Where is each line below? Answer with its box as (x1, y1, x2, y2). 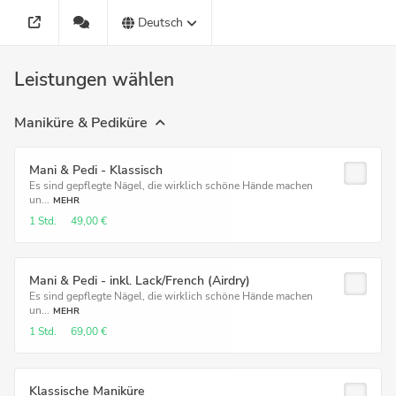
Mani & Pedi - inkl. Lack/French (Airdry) (29, 272, 250, 289)
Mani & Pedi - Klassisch (29, 162, 163, 179)
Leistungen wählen (14, 67, 174, 92)
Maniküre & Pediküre (14, 113, 148, 133)
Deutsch (137, 14, 183, 31)
